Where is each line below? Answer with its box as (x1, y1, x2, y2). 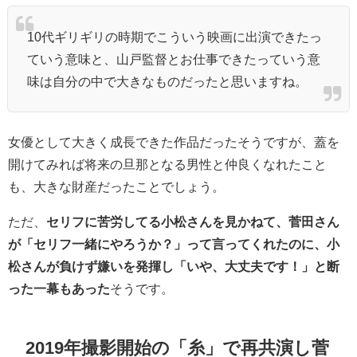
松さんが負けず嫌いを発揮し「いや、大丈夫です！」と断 (8, 259, 339, 273)
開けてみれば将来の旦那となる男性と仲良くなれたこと (8, 157, 327, 171)
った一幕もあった (8, 281, 110, 295)
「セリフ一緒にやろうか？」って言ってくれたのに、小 (21, 237, 339, 250)
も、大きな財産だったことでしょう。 (8, 179, 225, 193)
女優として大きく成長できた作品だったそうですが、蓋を (8, 135, 339, 148)
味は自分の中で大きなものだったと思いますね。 (27, 74, 308, 88)
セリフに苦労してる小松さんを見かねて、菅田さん (46, 214, 339, 228)
